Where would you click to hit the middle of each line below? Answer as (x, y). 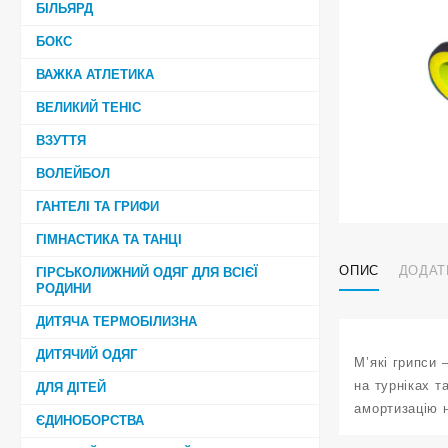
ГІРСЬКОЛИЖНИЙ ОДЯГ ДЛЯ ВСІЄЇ (147, 272)
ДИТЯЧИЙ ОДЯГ (86, 354)
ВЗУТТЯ (61, 140)
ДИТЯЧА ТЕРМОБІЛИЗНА (116, 321)
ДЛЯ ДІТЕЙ (71, 387)
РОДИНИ (63, 288)
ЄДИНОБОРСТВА (90, 420)
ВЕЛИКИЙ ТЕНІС (88, 107)
